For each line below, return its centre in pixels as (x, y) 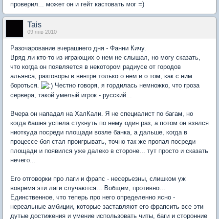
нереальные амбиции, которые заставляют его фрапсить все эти (107, 206)
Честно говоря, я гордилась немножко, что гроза (126, 85)
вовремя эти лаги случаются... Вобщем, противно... (88, 188)
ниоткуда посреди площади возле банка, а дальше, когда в (99, 132)
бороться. (26, 85)
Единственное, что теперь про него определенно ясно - (93, 197)
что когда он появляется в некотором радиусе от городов (96, 66)
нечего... (23, 160)
